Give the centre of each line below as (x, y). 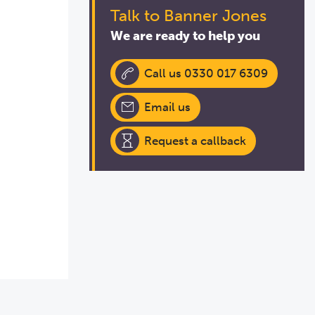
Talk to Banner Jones (188, 15)
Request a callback (195, 140)
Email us (167, 107)
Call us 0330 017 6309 (206, 73)
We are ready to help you (185, 36)
